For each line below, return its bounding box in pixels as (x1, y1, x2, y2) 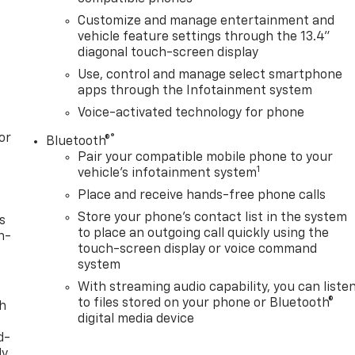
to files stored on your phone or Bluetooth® (78, 297, 334, 311)
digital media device (78, 313, 195, 326)
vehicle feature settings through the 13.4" (78, 31, 331, 44)
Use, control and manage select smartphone (78, 69, 343, 82)
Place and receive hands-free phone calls (78, 189, 326, 203)
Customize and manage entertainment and (78, 15, 335, 29)
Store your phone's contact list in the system (78, 212, 348, 225)
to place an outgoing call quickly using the (78, 227, 330, 241)
